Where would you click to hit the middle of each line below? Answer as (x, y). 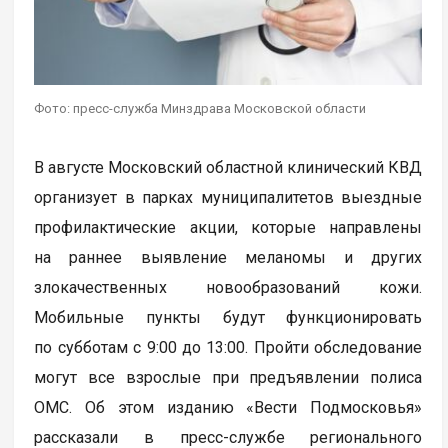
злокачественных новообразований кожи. (228, 287)
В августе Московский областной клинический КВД (228, 167)
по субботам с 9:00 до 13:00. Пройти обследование (228, 347)
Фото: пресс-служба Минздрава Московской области (200, 108)
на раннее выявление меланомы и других (228, 257)
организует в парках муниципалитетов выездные (228, 197)
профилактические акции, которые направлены (228, 227)
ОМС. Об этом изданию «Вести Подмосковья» (228, 407)
